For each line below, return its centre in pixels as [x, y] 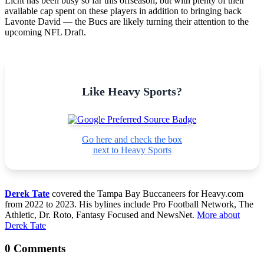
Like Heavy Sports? [132, 91]
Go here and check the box [132, 139]
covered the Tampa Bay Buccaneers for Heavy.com [146, 193]
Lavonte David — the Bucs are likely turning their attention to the [127, 21]
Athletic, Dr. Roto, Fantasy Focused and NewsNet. [101, 214]
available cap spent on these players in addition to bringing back [123, 11]
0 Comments [35, 248]
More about [218, 214]
